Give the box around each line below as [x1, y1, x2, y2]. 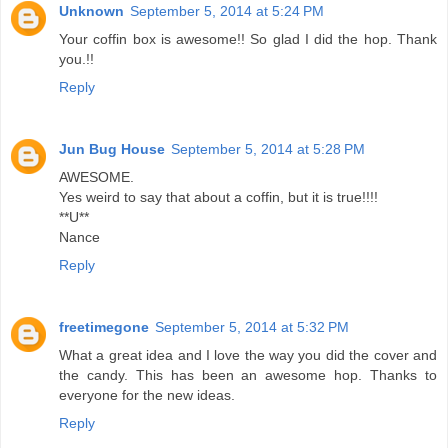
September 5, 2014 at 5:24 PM [130, 2, 324, 19]
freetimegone [59, 318, 149, 335]
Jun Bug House [59, 140, 165, 157]
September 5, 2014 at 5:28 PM [171, 140, 365, 157]
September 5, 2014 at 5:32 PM [155, 318, 349, 335]
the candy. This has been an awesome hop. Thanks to [59, 366, 437, 383]
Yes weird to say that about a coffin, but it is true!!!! [59, 188, 378, 205]
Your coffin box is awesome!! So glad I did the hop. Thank [59, 30, 437, 47]
